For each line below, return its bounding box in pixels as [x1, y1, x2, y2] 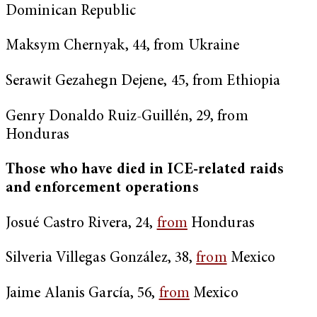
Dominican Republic [6, 4, 136, 19]
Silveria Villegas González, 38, [6, 251, 197, 267]
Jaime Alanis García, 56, [6, 287, 159, 302]
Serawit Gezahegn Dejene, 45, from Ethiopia [6, 74, 281, 89]
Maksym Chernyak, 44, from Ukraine [6, 39, 240, 54]
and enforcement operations [6, 181, 199, 197]
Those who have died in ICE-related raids [6, 163, 284, 178]
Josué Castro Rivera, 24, [6, 216, 157, 231]
